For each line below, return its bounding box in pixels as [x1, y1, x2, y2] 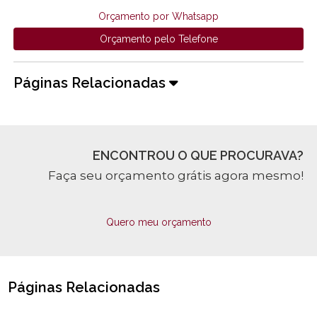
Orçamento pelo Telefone [99, 33, 218, 45]
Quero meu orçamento [105, 217, 212, 229]
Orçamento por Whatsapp [98, 11, 219, 23]
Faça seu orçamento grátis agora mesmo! [47, 168, 304, 183]
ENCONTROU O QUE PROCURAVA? [92, 148, 304, 163]
